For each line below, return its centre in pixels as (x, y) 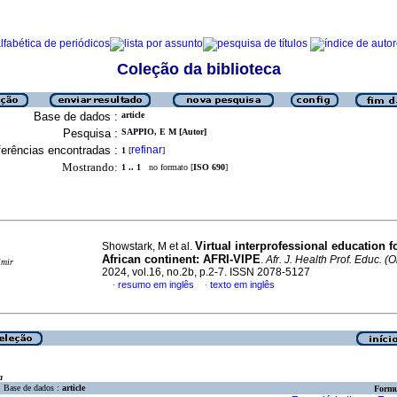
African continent (149, 259)
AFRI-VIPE (232, 259)
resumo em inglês (156, 284)
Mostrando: (90, 167)
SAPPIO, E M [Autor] (164, 132)
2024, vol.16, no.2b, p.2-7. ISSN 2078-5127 (206, 272)
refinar (147, 150)
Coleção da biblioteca (198, 69)
